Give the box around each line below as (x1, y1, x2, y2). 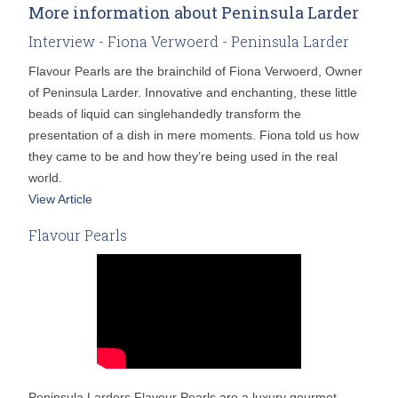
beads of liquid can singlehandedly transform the (28, 106, 302, 121)
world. (28, 170, 63, 185)
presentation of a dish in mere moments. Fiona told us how (28, 127, 360, 142)
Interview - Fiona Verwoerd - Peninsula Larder (28, 31, 350, 51)
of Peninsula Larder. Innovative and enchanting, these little (28, 84, 358, 99)
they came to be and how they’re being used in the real (28, 148, 338, 163)
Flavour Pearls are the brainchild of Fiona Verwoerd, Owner (28, 63, 363, 78)
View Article (28, 191, 93, 206)
